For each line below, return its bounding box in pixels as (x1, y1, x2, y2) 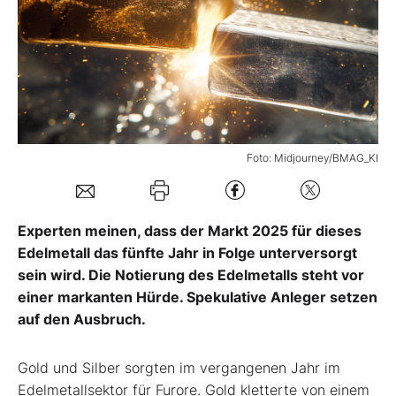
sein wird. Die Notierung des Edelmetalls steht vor (18, 265, 364, 284)
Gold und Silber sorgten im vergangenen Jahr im (18, 358, 340, 377)
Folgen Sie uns (40, 143, 135, 162)
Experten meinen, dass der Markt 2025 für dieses (18, 221, 362, 240)
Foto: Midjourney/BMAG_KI (247, 150, 378, 164)
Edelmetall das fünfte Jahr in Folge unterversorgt (18, 243, 357, 262)
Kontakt (40, 203, 89, 222)
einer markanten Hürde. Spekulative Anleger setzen (18, 287, 377, 306)
